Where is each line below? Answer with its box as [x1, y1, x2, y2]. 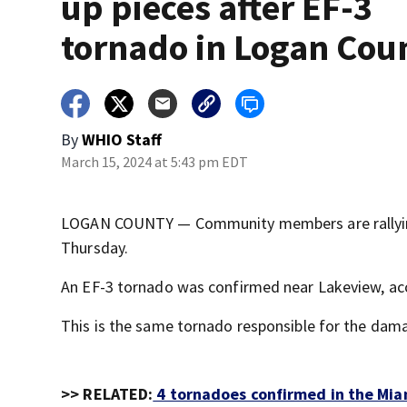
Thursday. [61, 237, 129, 258]
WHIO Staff [82, 129, 163, 150]
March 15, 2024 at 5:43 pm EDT [61, 153, 249, 171]
